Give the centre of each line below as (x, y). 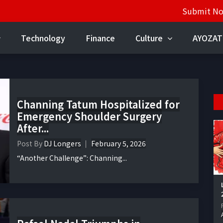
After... (33, 128)
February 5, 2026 (118, 144)
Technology (43, 38)
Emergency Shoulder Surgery (89, 116)
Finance (100, 38)
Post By (30, 144)
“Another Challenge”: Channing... (72, 158)
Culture (150, 38)
